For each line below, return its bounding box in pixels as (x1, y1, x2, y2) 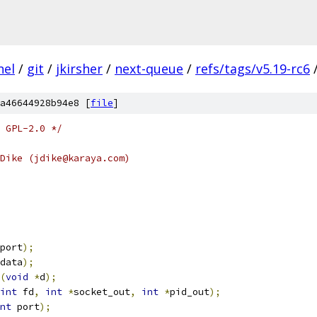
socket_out (74, 286, 130, 298)
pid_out (170, 286, 209, 298)
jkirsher (56, 60, 103, 77)
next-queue (115, 60, 183, 77)
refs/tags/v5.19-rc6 (195, 60, 310, 77)
